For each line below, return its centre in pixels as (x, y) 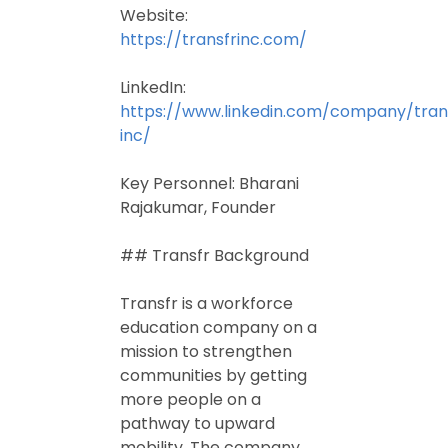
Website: (154, 15)
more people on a (190, 399)
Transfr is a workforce (206, 303)
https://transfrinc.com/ (213, 39)
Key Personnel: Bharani (209, 183)
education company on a (218, 327)
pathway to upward (197, 423)
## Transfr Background (214, 255)
